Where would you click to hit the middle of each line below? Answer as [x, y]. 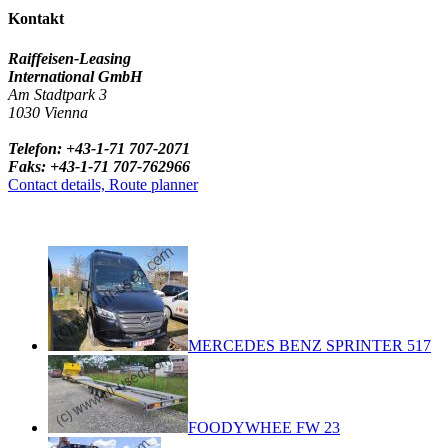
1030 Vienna [48, 112]
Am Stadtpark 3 [57, 94]
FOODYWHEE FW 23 [264, 427]
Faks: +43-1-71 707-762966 [99, 166]
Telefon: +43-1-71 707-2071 [99, 148]
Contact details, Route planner [103, 184]
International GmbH [75, 76]
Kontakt [36, 19]
